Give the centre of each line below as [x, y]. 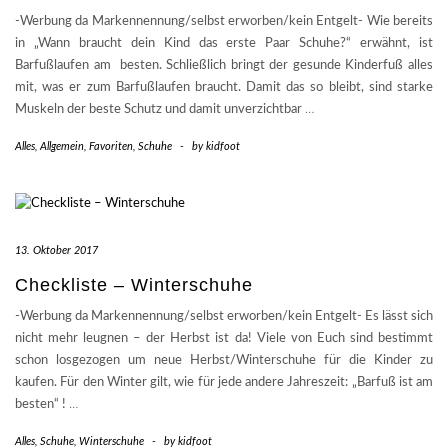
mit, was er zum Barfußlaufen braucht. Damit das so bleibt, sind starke [224, 88]
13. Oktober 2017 [56, 251]
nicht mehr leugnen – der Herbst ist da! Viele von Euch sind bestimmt [224, 339]
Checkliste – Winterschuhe [134, 285]
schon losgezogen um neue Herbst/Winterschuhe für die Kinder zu [224, 361]
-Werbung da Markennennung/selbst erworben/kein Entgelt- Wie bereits [224, 22]
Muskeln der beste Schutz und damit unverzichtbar [160, 110]
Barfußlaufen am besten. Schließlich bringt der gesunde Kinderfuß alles [224, 66]
